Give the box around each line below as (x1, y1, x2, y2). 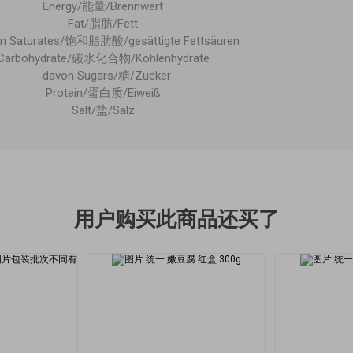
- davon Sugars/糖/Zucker (35, 68, 172, 83)
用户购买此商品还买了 (74, 206, 279, 231)
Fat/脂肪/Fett (68, 16, 139, 31)
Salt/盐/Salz (71, 102, 135, 117)
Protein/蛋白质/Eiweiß (45, 85, 161, 100)
